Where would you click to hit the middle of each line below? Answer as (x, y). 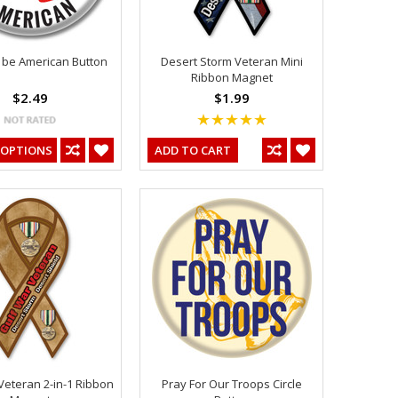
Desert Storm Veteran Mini (231, 61)
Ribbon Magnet (231, 77)
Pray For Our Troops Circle (231, 383)
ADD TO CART (193, 150)
